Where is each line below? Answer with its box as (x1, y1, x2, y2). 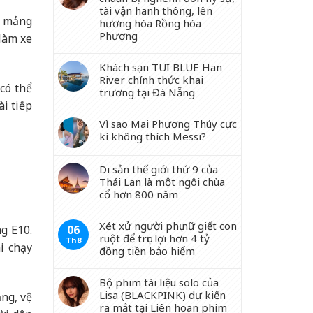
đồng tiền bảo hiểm (99, 244, 195, 258)
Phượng (99, 29, 138, 43)
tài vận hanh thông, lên (99, 3, 212, 17)
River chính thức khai (99, 73, 203, 87)
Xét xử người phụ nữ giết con (99, 219, 237, 233)
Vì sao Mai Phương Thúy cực (99, 117, 237, 131)
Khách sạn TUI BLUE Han (99, 60, 222, 74)
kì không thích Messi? (99, 129, 206, 143)
